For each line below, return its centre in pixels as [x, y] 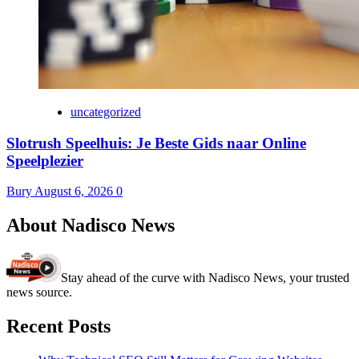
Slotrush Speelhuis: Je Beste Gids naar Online [156, 143]
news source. [39, 292]
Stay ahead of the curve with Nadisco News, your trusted [205, 278]
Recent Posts [58, 326]
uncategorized [106, 111]
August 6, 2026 [75, 192]
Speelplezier [45, 160]
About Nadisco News [91, 226]
